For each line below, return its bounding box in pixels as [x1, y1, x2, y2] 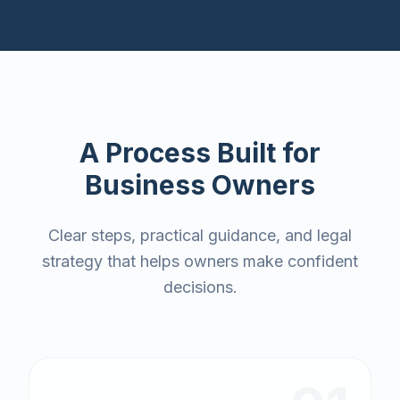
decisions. [162, 278, 237, 296]
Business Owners [85, 169, 315, 201]
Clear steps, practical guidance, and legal [48, 226, 352, 245]
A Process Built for [79, 137, 321, 169]
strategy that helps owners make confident [42, 252, 358, 271]
